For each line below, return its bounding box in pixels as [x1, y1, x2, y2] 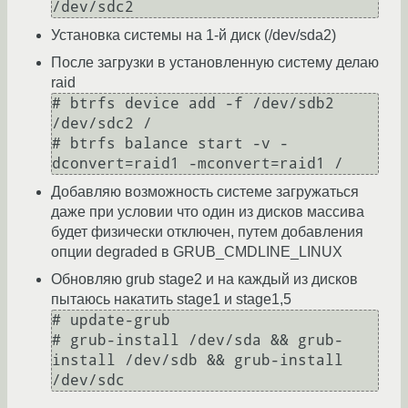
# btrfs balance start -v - [52, 135, 289, 153]
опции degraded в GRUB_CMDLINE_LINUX [51, 244, 342, 260]
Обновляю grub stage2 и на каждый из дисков [51, 271, 358, 288]
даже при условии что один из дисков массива [51, 204, 364, 220]
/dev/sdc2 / [52, 115, 152, 133]
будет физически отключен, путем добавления [51, 224, 363, 240]
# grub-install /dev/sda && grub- [52, 331, 343, 350]
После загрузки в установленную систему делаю [51, 55, 379, 71]
